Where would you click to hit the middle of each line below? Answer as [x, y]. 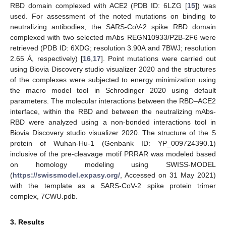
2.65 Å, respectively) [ [46, 58]
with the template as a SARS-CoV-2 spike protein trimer [113, 185]
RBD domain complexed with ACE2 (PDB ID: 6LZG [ [99, 5]
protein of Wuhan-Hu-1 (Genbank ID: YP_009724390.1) [113, 143]
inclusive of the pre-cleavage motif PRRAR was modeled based [113, 154]
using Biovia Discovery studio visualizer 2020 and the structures [113, 69]
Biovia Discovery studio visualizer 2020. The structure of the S [113, 132]
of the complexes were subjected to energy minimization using [113, 79]
